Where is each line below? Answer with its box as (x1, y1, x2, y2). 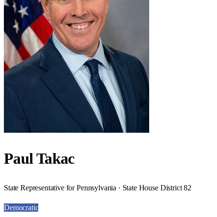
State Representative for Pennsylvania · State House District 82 (4, 183, 191, 192)
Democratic (4, 203, 39, 212)
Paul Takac (4, 150, 75, 168)
